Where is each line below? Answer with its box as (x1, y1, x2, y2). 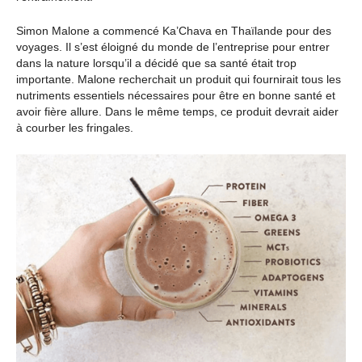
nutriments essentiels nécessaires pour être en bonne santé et (16, 89, 335, 103)
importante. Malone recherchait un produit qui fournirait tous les (16, 73, 341, 86)
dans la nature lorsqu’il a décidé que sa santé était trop (16, 57, 297, 70)
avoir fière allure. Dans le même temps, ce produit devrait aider (16, 105, 339, 119)
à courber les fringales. (16, 121, 133, 135)
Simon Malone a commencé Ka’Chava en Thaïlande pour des (16, 24, 331, 38)
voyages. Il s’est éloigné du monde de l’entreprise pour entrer (16, 40, 330, 54)
